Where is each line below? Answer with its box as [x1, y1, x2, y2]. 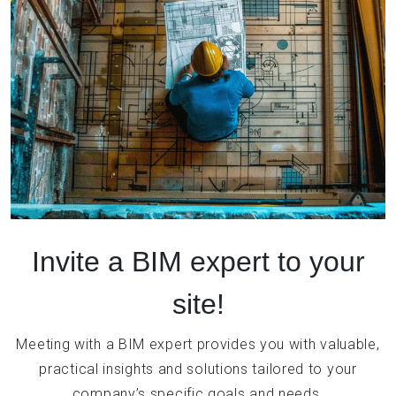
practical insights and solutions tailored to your [39, 361, 357, 377]
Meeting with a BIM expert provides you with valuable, [16, 336, 380, 353]
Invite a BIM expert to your [31, 246, 365, 278]
